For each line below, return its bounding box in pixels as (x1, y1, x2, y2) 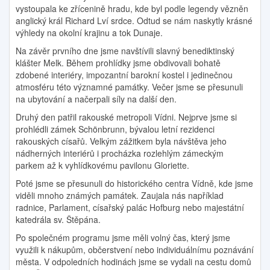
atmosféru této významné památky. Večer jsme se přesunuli (16, 81, 243, 93)
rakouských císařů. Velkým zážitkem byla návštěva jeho (16, 135, 227, 147)
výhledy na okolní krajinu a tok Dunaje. (16, 27, 163, 39)
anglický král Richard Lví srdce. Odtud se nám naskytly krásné (16, 14, 253, 27)
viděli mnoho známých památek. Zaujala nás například (16, 189, 224, 201)
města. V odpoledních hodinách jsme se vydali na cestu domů (16, 256, 251, 268)
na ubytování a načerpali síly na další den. (16, 93, 177, 105)
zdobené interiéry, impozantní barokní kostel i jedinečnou (16, 69, 233, 81)
